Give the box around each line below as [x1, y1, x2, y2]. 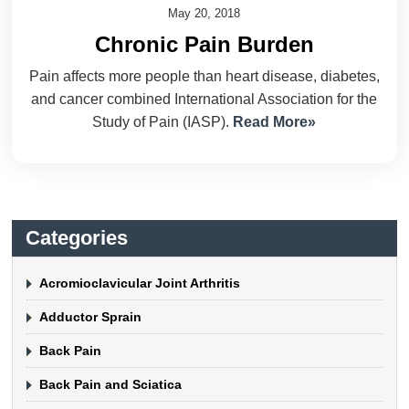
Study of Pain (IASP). [92, 113, 234, 130]
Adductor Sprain [39, 309, 142, 324]
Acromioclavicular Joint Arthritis [39, 275, 241, 290]
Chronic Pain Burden [94, 31, 314, 57]
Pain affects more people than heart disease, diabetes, [28, 68, 380, 84]
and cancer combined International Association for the [31, 90, 378, 107]
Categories [26, 225, 129, 249]
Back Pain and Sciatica [39, 376, 183, 392]
